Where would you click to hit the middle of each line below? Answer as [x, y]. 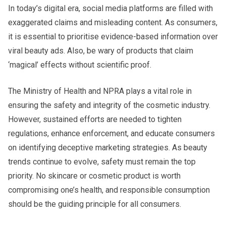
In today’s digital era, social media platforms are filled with [110, 8]
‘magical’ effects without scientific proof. [80, 65]
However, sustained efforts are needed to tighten [95, 119]
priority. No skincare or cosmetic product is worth [94, 176]
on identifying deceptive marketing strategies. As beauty [108, 147]
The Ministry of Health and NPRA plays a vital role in [100, 91]
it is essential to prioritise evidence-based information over [113, 36]
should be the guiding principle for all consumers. [95, 204]
